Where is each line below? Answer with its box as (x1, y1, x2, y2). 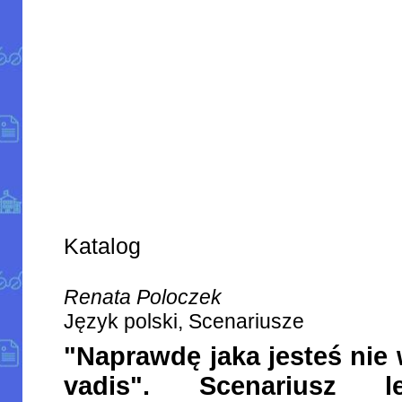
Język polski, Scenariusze (64, 310, 305, 334)
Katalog (64, 233, 142, 259)
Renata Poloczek (64, 285, 223, 310)
